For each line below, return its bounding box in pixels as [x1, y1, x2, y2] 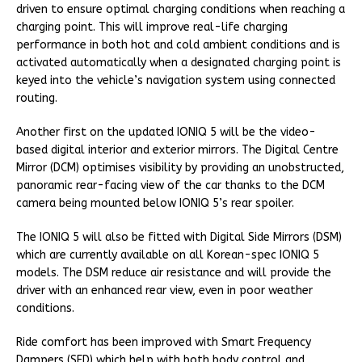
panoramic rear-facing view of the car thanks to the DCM [16, 179, 325, 193]
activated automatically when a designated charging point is [16, 56, 341, 70]
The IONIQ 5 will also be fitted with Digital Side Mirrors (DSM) [16, 230, 342, 245]
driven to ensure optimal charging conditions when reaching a [16, 2, 345, 17]
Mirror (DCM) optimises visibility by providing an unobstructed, [16, 161, 344, 175]
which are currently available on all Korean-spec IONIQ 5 [16, 248, 319, 263]
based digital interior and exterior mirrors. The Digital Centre [16, 143, 339, 158]
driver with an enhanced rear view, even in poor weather [16, 284, 313, 298]
